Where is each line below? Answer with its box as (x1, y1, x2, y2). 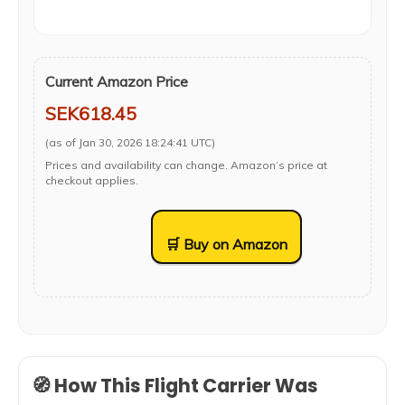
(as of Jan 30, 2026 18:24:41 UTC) (45, 136, 215, 149)
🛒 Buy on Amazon (165, 235, 287, 253)
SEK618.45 (45, 102, 137, 125)
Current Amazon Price (45, 72, 188, 90)
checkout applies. (45, 174, 138, 187)
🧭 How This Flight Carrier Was (32, 372, 318, 399)
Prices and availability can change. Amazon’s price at (45, 158, 327, 172)
